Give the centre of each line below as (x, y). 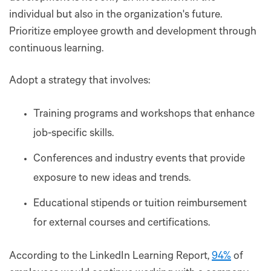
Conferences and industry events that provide (139, 159)
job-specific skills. (73, 134)
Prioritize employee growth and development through (133, 32)
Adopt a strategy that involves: (80, 81)
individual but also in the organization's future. (116, 15)
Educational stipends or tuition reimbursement (140, 204)
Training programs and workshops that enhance (144, 115)
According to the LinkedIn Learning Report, (110, 257)
